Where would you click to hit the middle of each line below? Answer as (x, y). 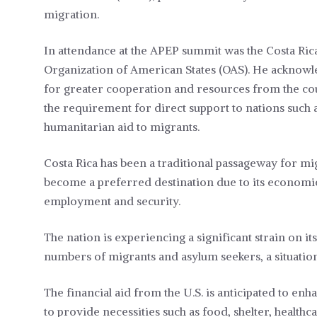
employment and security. (112, 201)
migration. (71, 15)
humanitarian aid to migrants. (122, 127)
